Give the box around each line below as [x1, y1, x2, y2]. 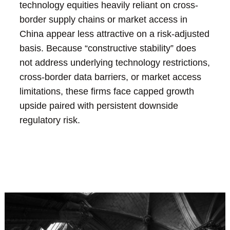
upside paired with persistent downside [20, 100, 179, 111]
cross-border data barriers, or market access [20, 71, 202, 82]
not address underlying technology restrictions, [20, 57, 210, 68]
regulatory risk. [20, 114, 81, 125]
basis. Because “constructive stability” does [20, 43, 197, 53]
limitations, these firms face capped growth [20, 86, 195, 97]
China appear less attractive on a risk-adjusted [20, 28, 210, 39]
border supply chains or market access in [20, 14, 188, 25]
